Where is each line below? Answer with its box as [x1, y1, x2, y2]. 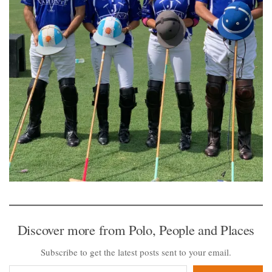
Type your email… [8, 258, 36, 270]
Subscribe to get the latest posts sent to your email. [41, 245, 231, 258]
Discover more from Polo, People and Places [17, 220, 255, 239]
